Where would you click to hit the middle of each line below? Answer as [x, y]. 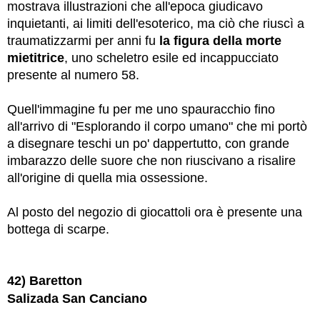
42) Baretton [45, 281]
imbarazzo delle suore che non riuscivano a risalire [151, 161]
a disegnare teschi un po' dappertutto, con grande [148, 144]
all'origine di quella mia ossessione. [107, 178]
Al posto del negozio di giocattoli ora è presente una [155, 212]
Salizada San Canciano [77, 299]
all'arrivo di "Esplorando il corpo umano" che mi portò [157, 127]
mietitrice [36, 58]
